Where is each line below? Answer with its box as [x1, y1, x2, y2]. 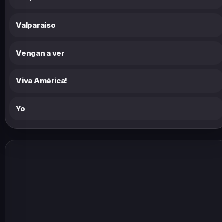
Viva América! [16, 75, 68, 85]
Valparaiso [16, 20, 55, 30]
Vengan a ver [16, 48, 65, 57]
